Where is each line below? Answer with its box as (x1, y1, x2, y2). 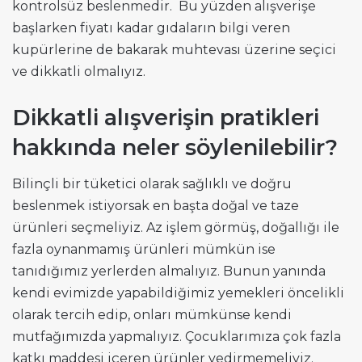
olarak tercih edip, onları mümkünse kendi (12, 307, 292, 323)
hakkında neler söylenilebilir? (12, 133, 338, 161)
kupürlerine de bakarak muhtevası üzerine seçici (12, 41, 336, 57)
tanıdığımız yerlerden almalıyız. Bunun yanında (12, 263, 326, 280)
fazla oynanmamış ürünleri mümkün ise (12, 242, 276, 258)
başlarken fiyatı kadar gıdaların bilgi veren (12, 19, 290, 36)
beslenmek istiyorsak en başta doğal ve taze (12, 198, 299, 214)
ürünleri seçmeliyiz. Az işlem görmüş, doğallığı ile (12, 220, 339, 236)
